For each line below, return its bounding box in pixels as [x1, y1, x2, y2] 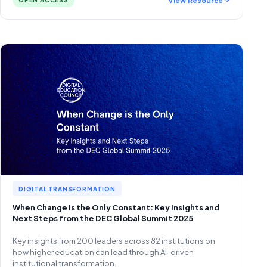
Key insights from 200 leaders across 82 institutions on [13, 236, 215, 246]
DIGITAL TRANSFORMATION [18, 185, 116, 193]
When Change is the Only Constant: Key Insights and [13, 203, 220, 212]
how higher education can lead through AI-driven [13, 247, 194, 257]
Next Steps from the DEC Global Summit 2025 [13, 213, 193, 223]
